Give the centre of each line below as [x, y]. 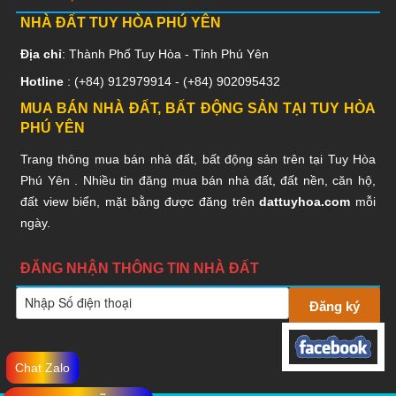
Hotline [43, 81]
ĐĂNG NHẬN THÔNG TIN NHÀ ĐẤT [139, 269]
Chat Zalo [42, 368]
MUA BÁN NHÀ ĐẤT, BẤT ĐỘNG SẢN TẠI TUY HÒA [198, 109]
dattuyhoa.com [305, 202]
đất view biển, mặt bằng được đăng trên [140, 202]
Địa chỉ [41, 53]
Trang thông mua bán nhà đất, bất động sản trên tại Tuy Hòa [198, 160]
